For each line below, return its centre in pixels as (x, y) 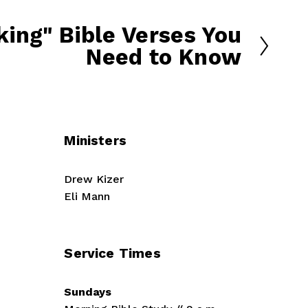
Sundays (88, 291)
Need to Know (164, 57)
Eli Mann (87, 197)
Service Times (112, 253)
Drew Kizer (94, 179)
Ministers (96, 141)
